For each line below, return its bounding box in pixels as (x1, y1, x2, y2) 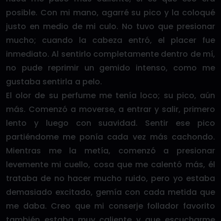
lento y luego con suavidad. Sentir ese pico (6, 117, 215, 129)
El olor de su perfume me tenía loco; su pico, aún (6, 90, 215, 101)
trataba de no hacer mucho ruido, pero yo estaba (6, 173, 215, 184)
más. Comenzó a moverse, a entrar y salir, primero (6, 104, 215, 115)
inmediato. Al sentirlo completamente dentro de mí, (6, 48, 215, 60)
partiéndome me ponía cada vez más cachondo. (6, 131, 215, 143)
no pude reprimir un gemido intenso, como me (6, 62, 215, 74)
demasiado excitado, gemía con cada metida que (6, 186, 215, 198)
